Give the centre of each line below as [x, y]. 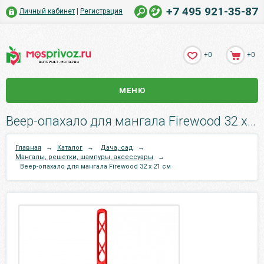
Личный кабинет [47, 11]
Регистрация [101, 11]
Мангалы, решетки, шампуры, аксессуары [84, 157]
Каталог [70, 148]
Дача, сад [117, 148]
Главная [28, 148]
